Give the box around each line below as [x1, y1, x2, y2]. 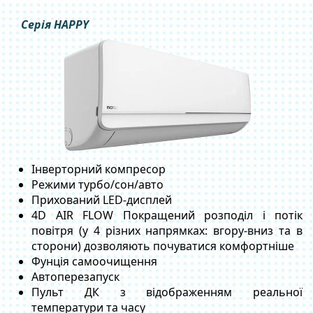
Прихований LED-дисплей [31, 192, 172, 208]
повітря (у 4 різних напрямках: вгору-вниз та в [31, 223, 303, 238]
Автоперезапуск [31, 269, 119, 284]
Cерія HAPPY [21, 17, 89, 32]
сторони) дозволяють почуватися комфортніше [31, 238, 294, 254]
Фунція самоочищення [31, 254, 157, 269]
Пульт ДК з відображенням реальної [31, 284, 303, 300]
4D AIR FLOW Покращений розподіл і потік [31, 208, 303, 223]
